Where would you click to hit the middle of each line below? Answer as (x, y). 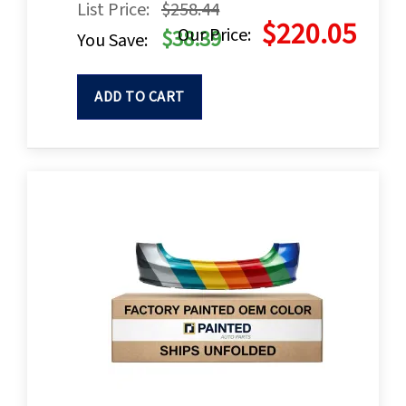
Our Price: (214, 36)
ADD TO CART (140, 97)
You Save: (112, 41)
